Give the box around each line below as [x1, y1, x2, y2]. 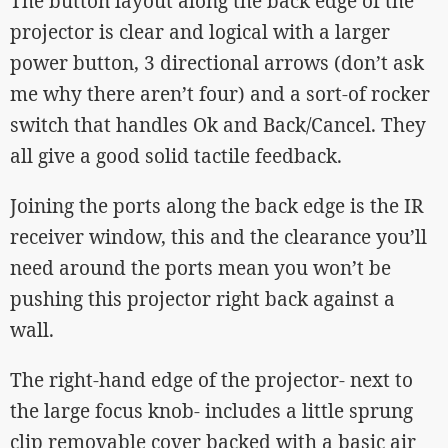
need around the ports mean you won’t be [10, 255, 391, 281]
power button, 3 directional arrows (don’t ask [10, 50, 424, 76]
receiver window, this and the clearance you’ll [10, 224, 427, 250]
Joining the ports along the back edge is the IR [10, 193, 423, 219]
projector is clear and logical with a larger [10, 19, 390, 45]
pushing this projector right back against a [10, 286, 395, 312]
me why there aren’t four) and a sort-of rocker [10, 81, 430, 107]
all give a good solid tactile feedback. [10, 143, 342, 169]
